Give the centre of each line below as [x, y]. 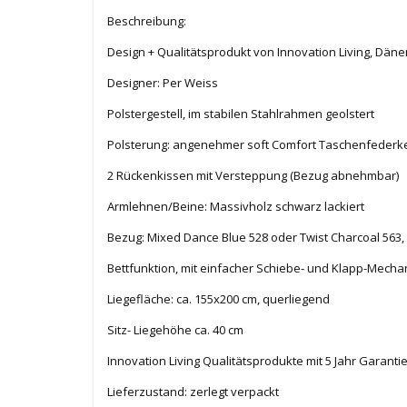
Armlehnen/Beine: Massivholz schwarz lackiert [236, 207]
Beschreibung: [147, 21]
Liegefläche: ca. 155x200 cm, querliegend [218, 299]
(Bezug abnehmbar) [343, 176]
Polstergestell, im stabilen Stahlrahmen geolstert [241, 114]
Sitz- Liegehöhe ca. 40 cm [175, 330]
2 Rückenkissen [152, 176]
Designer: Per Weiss [163, 83]
